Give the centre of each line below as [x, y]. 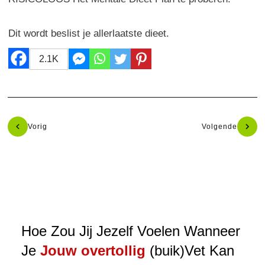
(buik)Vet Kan [192, 250]
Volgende [219, 126]
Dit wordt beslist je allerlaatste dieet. [89, 33]
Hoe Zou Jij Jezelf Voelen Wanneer [131, 231]
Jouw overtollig [95, 250]
